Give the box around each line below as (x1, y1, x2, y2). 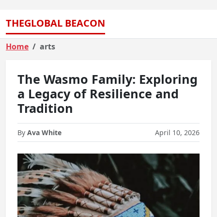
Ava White (27, 128, 62, 137)
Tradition (17, 100, 73, 116)
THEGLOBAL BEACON (6, 16, 105, 30)
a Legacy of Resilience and (17, 85, 179, 102)
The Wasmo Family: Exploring (17, 71, 198, 87)
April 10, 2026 (155, 128, 200, 137)
